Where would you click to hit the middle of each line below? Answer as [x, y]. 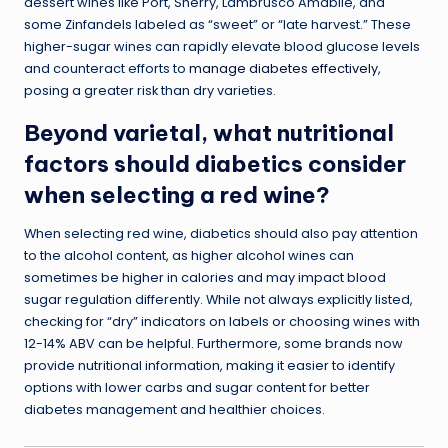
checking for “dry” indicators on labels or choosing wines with [222, 321]
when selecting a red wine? [177, 194]
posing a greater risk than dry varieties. [150, 90]
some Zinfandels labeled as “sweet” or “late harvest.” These [217, 24]
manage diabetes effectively [283, 68]
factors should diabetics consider [215, 163]
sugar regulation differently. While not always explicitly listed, [218, 299]
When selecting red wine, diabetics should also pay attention [221, 233]
